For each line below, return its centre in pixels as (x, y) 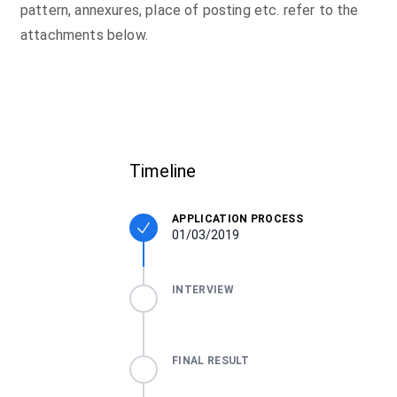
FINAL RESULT (211, 361)
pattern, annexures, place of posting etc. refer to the (190, 10)
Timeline (163, 171)
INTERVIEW (203, 290)
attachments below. (84, 35)
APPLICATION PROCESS (237, 219)
